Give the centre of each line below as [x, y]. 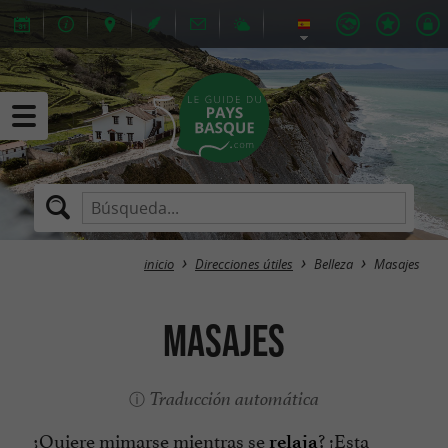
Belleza [333, 264]
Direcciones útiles [244, 264]
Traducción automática [234, 399]
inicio [159, 264]
